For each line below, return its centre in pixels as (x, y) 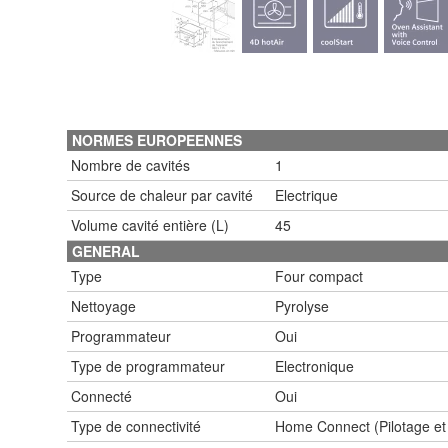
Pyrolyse (302, 305)
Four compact (319, 275)
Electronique (314, 365)
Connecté (101, 395)
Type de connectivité (136, 425)
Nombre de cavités (130, 164)
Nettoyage (103, 305)
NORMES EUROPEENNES (157, 139)
